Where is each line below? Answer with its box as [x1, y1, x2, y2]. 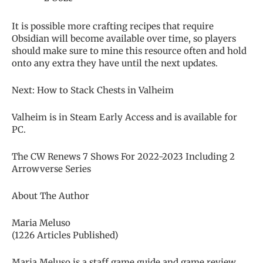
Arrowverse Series [12, 163, 91, 174]
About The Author [12, 190, 89, 201]
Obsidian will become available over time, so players [12, 32, 236, 44]
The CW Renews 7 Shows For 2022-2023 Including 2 [12, 150, 235, 162]
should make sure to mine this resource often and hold [12, 45, 247, 56]
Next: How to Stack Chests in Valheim [12, 84, 174, 96]
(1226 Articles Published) [12, 229, 118, 241]
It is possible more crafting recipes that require [12, 20, 214, 32]
